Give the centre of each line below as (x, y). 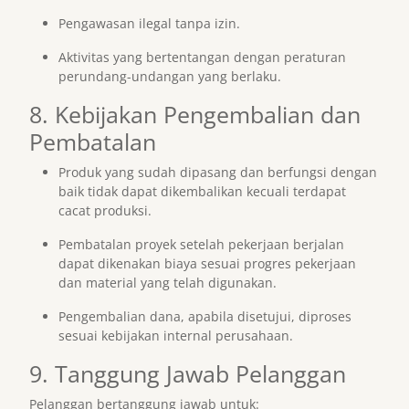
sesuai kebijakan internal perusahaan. (176, 336)
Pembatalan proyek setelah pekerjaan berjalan (201, 244)
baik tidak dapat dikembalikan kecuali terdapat (202, 191)
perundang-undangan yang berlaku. (170, 76)
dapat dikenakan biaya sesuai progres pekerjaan (207, 263)
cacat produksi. (105, 210)
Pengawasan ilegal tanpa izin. (149, 23)
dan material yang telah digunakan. (168, 283)
